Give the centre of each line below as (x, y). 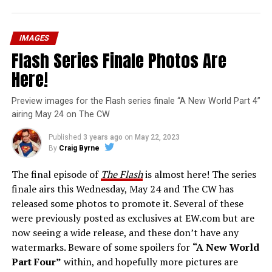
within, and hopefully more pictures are (149, 262)
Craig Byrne (79, 148)
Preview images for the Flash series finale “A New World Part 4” (136, 101)
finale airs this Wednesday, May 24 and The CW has (122, 189)
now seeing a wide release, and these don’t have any (125, 233)
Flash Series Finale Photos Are (119, 61)
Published (65, 138)
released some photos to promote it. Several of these (127, 204)
